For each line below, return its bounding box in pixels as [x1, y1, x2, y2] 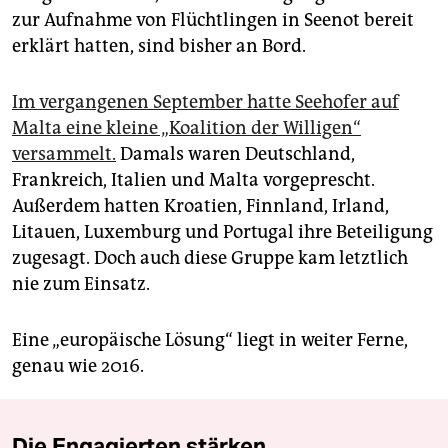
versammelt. [12, 142, 116, 165]
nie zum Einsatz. [12, 272, 150, 295]
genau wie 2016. [12, 354, 144, 377]
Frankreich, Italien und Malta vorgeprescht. [12, 168, 375, 191]
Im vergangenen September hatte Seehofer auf [12, 90, 399, 113]
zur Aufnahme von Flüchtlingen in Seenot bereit [12, 8, 414, 31]
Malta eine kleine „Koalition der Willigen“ [12, 116, 361, 139]
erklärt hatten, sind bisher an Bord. [12, 34, 306, 57]
